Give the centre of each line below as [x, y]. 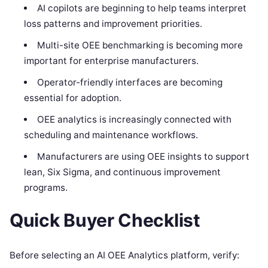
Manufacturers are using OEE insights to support [143, 157]
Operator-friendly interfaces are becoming [130, 83]
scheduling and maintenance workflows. [111, 135]
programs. [46, 188]
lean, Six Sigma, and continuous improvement [123, 172]
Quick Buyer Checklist [105, 220]
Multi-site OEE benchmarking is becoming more [140, 45]
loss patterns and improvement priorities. [113, 24]
